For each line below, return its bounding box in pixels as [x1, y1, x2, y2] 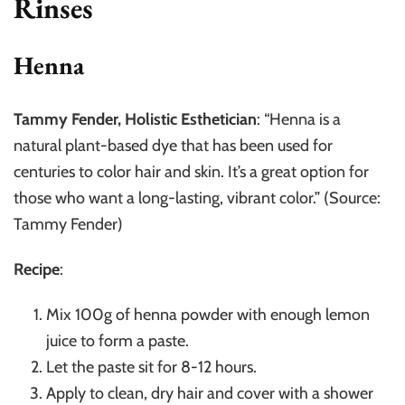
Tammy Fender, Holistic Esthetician [14, 108, 257, 129]
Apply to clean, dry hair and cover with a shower [46, 382, 373, 403]
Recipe [14, 259, 60, 279]
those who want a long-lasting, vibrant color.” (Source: [14, 187, 381, 208]
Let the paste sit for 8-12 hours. [46, 356, 257, 377]
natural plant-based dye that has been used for [14, 135, 333, 155]
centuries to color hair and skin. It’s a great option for [14, 161, 369, 182]
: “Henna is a [257, 108, 341, 129]
